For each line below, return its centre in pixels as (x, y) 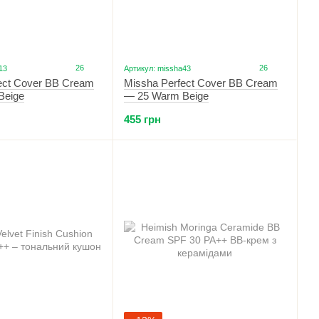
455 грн (142, 119)
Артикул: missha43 (157, 68)
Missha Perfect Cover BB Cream (201, 83)
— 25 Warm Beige (166, 96)
